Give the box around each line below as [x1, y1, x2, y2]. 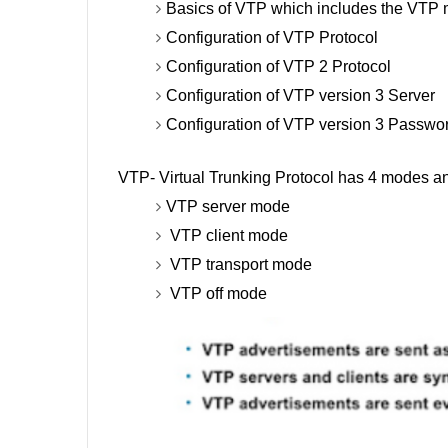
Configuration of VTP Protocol [165, 28, 378, 46]
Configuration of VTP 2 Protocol [165, 57, 391, 75]
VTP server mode [165, 197, 290, 215]
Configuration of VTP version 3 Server [165, 86, 435, 104]
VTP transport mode [165, 255, 312, 273]
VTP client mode [165, 226, 288, 244]
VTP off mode [165, 284, 267, 302]
